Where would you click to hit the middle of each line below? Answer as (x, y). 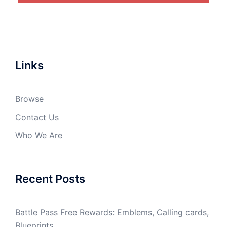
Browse (29, 99)
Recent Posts (50, 179)
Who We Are (39, 135)
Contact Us (37, 117)
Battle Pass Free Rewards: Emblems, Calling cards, (112, 212)
